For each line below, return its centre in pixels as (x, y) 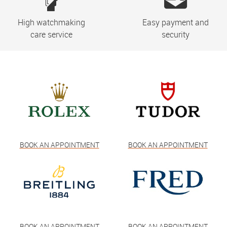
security (175, 34)
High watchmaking (52, 22)
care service (52, 34)
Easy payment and (175, 22)
